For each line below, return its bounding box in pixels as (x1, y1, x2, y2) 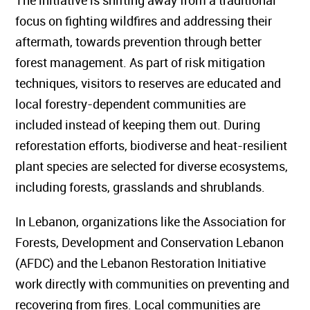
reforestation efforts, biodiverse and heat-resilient (25, 137, 298, 154)
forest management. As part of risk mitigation (25, 54, 275, 71)
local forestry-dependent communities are (25, 95, 256, 112)
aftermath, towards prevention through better (25, 33, 272, 50)
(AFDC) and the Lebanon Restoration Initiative (25, 255, 276, 271)
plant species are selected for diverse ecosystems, (25, 158, 298, 174)
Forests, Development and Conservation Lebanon (25, 234, 294, 250)
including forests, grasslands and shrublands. (25, 179, 275, 195)
